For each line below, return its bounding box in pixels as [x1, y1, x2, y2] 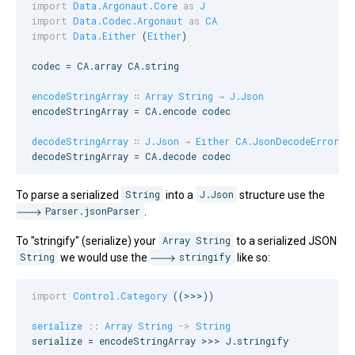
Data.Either [73, 29, 136, 43]
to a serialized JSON [234, 234, 338, 247]
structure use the [237, 188, 326, 201]
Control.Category [73, 288, 167, 302]
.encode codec [157, 105, 231, 118]
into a [163, 188, 197, 201]
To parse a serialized [16, 188, 121, 201]
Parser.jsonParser [45, 204, 141, 218]
